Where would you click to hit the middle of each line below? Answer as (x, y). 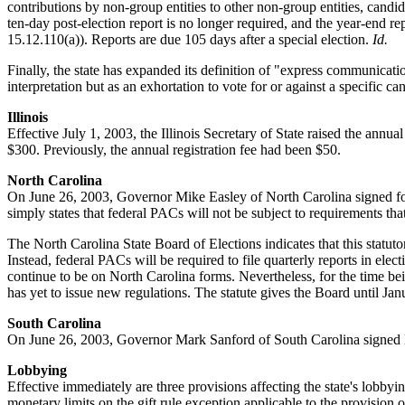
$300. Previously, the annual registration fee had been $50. (174, 149)
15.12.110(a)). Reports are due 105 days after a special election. (190, 39)
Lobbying (37, 370)
